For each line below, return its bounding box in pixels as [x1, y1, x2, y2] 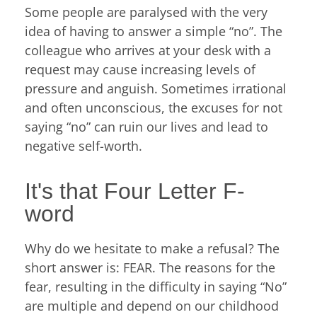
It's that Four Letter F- [25, 178, 245, 204]
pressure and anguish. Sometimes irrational [25, 79, 287, 97]
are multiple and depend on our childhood [25, 297, 279, 315]
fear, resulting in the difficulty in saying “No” [25, 278, 287, 296]
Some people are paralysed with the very [25, 3, 267, 21]
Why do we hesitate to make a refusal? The [25, 240, 279, 258]
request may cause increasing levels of [25, 60, 255, 78]
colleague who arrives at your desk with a [25, 41, 271, 59]
